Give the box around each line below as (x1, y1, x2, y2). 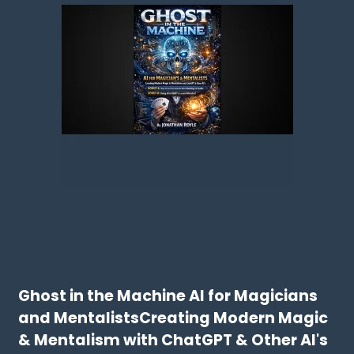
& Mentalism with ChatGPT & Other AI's (18, 330, 329, 352)
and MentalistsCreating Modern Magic (18, 307, 329, 330)
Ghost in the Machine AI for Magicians (18, 285, 318, 307)
